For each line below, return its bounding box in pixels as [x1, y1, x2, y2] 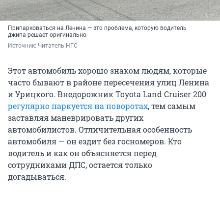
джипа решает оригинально [8, 31, 86, 39]
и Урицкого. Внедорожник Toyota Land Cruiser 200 [8, 89, 206, 100]
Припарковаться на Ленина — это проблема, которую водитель [8, 25, 187, 32]
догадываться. [8, 171, 66, 182]
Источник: [8, 42, 38, 50]
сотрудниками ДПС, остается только [8, 160, 152, 170]
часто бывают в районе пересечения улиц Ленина [8, 77, 209, 88]
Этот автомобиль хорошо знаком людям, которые [8, 65, 207, 76]
